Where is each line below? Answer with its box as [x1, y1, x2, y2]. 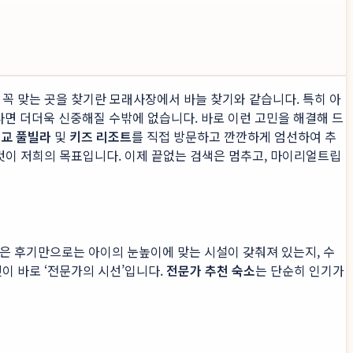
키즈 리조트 [69, 127, 132, 147]
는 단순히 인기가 [255, 260, 344, 280]
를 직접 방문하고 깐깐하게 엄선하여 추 [132, 127, 336, 147]
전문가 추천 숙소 [166, 260, 255, 280]
